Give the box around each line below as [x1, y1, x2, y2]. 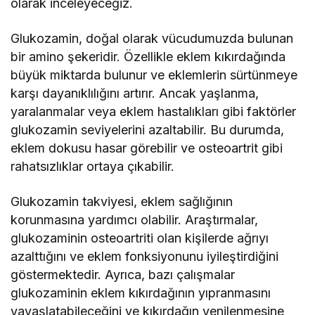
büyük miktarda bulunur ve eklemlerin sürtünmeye [11, 67, 298, 83]
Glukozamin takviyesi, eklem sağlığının [11, 194, 233, 210]
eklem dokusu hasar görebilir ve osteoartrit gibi [11, 141, 283, 156]
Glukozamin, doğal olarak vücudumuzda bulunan [11, 31, 294, 46]
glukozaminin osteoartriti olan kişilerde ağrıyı [11, 231, 269, 246]
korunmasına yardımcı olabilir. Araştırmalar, [11, 212, 259, 228]
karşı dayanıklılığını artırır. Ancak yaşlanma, [11, 86, 259, 101]
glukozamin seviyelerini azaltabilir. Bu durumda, [11, 122, 285, 138]
